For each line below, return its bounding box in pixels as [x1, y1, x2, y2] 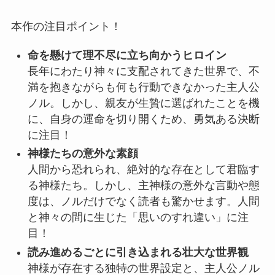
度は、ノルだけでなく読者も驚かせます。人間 [27, 195, 260, 208]
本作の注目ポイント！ [10, 20, 122, 33]
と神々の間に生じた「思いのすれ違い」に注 [27, 211, 249, 224]
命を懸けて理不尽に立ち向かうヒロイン [27, 48, 227, 61]
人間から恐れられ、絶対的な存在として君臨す [27, 163, 260, 176]
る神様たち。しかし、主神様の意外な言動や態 [27, 179, 260, 192]
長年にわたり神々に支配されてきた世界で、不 [27, 64, 260, 77]
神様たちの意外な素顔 [27, 147, 138, 160]
